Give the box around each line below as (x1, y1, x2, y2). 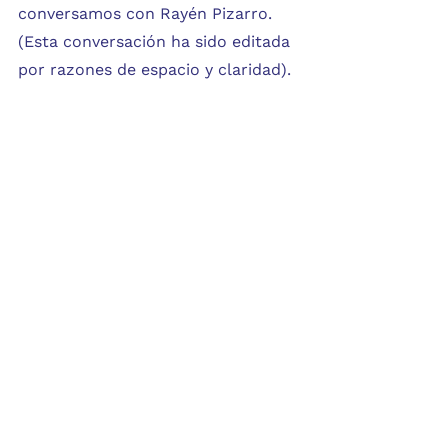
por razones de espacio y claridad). (18, 60, 291, 79)
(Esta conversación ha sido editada (18, 32, 295, 51)
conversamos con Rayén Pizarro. (18, 4, 277, 23)
